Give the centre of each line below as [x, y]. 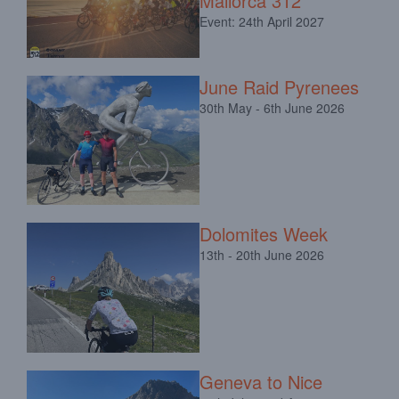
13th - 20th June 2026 [262, 255]
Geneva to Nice [261, 381]
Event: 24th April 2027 [262, 21]
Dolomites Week [264, 234]
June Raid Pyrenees [279, 86]
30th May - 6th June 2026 [272, 107]
